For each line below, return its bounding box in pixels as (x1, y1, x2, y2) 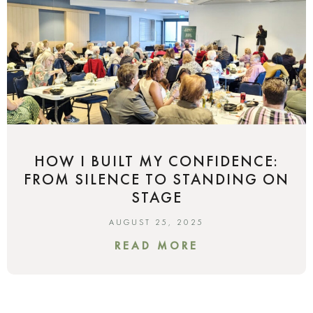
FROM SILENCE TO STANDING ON (24, 169, 289, 190)
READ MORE (115, 238, 198, 254)
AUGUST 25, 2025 (109, 217, 204, 228)
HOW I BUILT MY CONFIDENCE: (34, 151, 279, 172)
